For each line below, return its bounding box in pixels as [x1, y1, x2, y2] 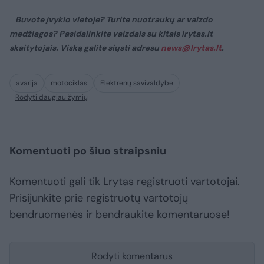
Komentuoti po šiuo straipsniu [9, 144, 166, 159]
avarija [16, 78, 38, 88]
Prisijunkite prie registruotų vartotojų [9, 191, 188, 206]
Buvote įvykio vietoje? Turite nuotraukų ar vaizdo [15, 14, 213, 25]
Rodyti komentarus [91, 250, 173, 263]
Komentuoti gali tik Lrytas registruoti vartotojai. [9, 174, 240, 189]
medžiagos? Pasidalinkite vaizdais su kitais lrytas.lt [9, 28, 213, 39]
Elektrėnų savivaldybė [100, 78, 173, 88]
